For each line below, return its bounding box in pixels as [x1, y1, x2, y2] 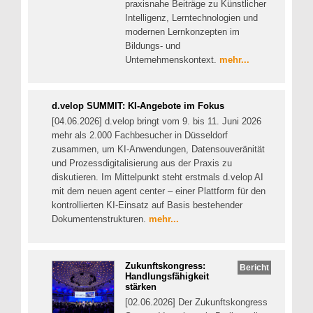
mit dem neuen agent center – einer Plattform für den [52, 186, 265, 197]
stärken [125, 281, 156, 292]
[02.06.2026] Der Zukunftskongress [125, 296, 268, 307]
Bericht [240, 262, 270, 272]
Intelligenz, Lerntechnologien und [125, 12, 258, 23]
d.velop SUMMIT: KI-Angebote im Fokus [52, 101, 224, 112]
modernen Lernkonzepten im [125, 26, 240, 37]
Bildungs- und [125, 40, 180, 51]
